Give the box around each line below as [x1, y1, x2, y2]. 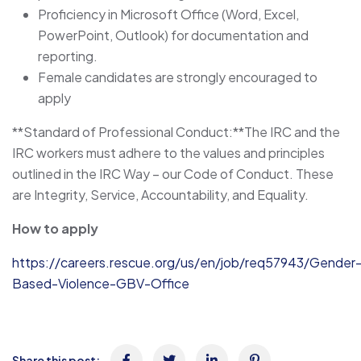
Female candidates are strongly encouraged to [38, 68, 317, 85]
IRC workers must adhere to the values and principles [12, 143, 325, 161]
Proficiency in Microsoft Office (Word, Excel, [38, 5, 299, 23]
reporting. [38, 47, 98, 64]
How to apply [12, 219, 98, 237]
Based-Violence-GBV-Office [12, 274, 189, 292]
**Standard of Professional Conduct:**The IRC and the [12, 122, 340, 140]
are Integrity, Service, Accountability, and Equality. [12, 185, 309, 203]
